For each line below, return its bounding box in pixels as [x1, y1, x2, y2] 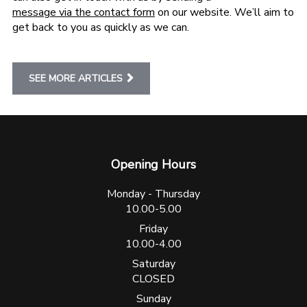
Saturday [132, 256, 175, 271]
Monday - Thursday [107, 186, 200, 201]
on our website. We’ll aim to [154, 4, 294, 20]
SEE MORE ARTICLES [28, 71, 123, 85]
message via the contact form [12, 4, 155, 20]
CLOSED [132, 271, 175, 286]
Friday [139, 221, 168, 236]
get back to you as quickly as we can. [12, 19, 192, 35]
